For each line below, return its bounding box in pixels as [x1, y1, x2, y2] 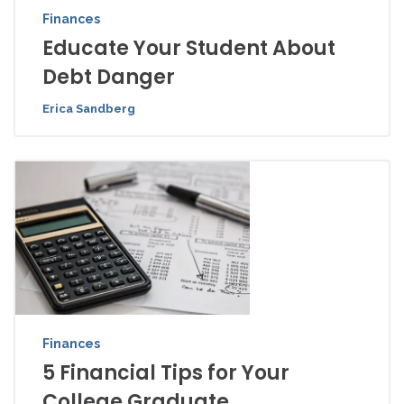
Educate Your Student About [42, 34, 335, 63]
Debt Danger [42, 63, 175, 92]
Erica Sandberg [42, 102, 135, 116]
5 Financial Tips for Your [42, 359, 289, 388]
